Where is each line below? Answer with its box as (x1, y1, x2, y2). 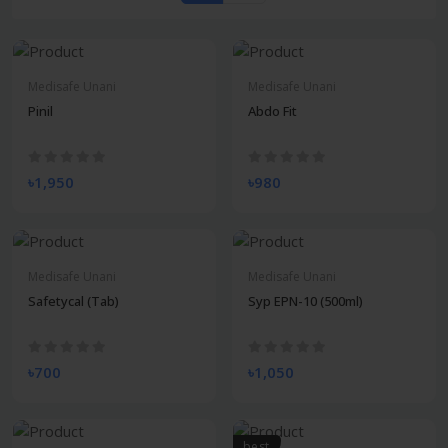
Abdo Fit (248, 102, 297, 121)
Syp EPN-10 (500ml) (248, 292, 363, 311)
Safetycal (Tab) (28, 292, 119, 311)
